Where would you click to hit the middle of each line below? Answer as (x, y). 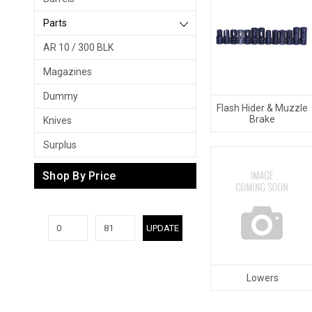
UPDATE (162, 228)
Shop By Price (79, 176)
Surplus (60, 145)
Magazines (68, 72)
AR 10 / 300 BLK (78, 47)
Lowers (262, 278)
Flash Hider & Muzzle (263, 108)
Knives (57, 120)
